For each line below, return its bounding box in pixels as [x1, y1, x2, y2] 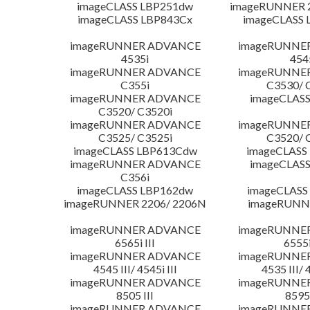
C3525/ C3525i [98, 131, 172, 145]
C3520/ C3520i [98, 104, 172, 118]
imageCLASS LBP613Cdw [73, 144, 197, 158]
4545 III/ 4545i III [93, 262, 177, 276]
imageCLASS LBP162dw [77, 183, 194, 197]
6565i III [115, 236, 156, 250]
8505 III [116, 289, 154, 302]
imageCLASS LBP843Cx [77, 12, 193, 26]
